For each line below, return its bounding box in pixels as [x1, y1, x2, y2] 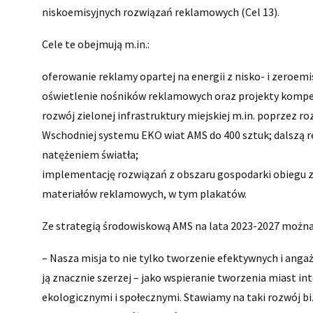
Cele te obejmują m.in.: [42, 37, 150, 51]
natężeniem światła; [42, 147, 138, 161]
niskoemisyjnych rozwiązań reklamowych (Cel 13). [42, 5, 279, 19]
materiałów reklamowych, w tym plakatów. [42, 187, 247, 201]
